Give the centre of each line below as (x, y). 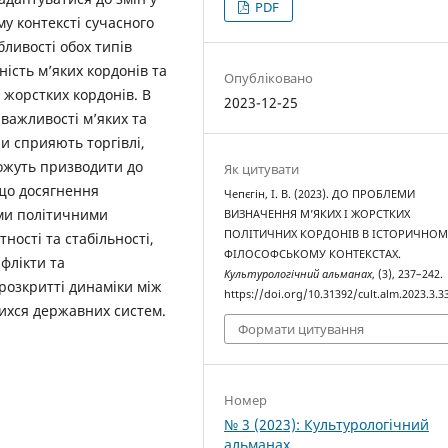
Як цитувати (262, 168)
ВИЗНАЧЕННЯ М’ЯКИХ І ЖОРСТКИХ (317, 213)
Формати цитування (301, 329)
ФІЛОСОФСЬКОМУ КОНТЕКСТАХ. (313, 253)
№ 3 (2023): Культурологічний (327, 425)
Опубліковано (269, 77)
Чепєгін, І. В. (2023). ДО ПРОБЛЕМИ (320, 193)
